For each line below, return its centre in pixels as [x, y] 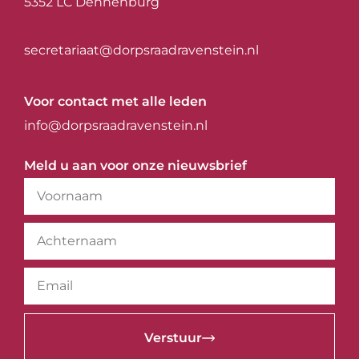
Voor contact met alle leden [115, 101]
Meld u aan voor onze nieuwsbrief [135, 165]
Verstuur [173, 337]
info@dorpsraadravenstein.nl [116, 125]
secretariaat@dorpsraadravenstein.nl [141, 50]
